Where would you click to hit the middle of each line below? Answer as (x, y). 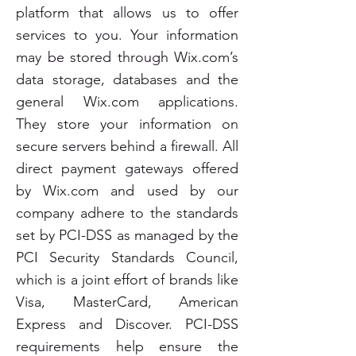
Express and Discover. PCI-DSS (127, 324)
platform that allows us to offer (127, 13)
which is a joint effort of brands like (127, 280)
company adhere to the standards (127, 213)
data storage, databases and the (127, 79)
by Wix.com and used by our (127, 191)
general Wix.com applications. (127, 102)
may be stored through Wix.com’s (127, 57)
